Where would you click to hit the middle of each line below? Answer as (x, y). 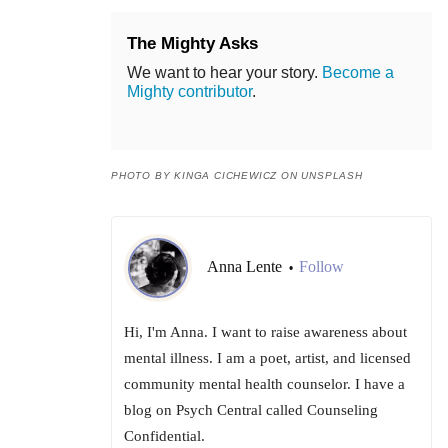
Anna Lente (246, 267)
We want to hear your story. (224, 73)
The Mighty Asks (192, 44)
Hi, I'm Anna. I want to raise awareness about (265, 332)
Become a (358, 73)
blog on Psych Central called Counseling (251, 410)
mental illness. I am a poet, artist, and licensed (267, 358)
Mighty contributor (189, 92)
